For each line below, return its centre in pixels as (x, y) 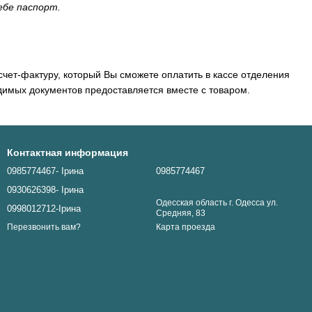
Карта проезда (186, 227)
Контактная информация (68, 153)
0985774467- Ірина (45, 171)
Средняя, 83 (181, 213)
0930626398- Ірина (45, 190)
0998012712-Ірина (44, 209)
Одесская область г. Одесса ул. (217, 203)
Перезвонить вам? (44, 227)
